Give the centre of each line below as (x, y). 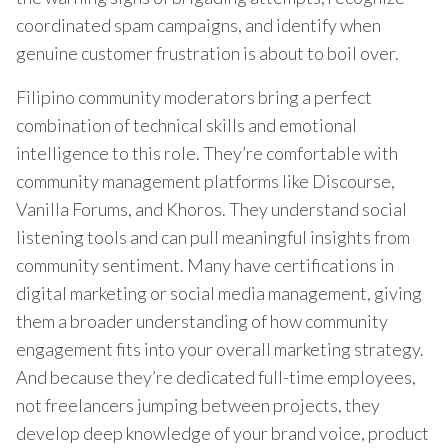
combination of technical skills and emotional (186, 124)
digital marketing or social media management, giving (219, 292)
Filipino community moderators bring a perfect (194, 96)
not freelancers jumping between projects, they (198, 404)
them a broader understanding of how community (202, 320)
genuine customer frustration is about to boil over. (207, 52)
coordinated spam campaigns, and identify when (198, 24)
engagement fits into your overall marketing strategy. (220, 348)
